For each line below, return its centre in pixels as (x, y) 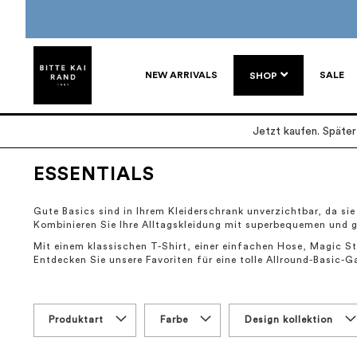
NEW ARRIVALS (181, 75)
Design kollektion (289, 319)
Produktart (76, 319)
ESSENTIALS (94, 175)
